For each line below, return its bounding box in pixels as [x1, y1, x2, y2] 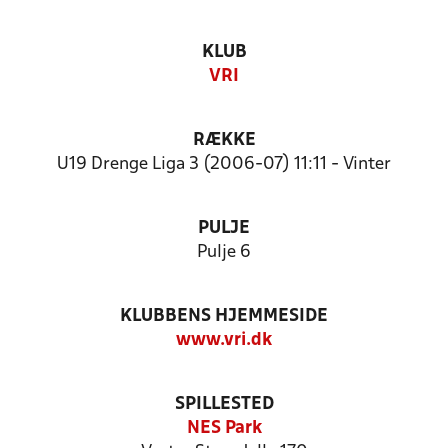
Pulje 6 [197, 244, 251, 261]
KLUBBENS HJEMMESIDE [120, 308, 328, 325]
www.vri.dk [176, 332, 272, 349]
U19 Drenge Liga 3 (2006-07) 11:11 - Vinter [57, 156, 391, 173]
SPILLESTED [174, 396, 274, 413]
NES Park [186, 420, 262, 437]
